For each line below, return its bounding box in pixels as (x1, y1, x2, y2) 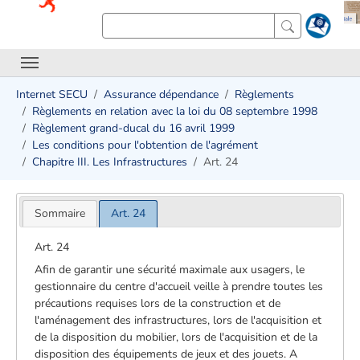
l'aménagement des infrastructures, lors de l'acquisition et (35, 312, 322, 328)
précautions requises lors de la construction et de (35, 295, 281, 311)
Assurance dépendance (104, 87, 219, 102)
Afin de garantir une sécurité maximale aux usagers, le (35, 261, 305, 277)
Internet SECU (16, 87, 88, 102)
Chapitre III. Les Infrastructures (32, 154, 187, 170)
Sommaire (34, 205, 85, 221)
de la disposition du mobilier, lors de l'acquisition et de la (35, 329, 318, 345)
